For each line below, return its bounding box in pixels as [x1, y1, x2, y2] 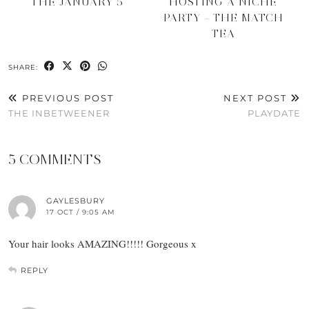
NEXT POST [223, 92, 290, 104]
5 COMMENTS [8, 151, 101, 168]
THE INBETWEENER [8, 108, 110, 119]
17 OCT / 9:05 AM [46, 208, 115, 217]
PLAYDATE [248, 108, 301, 119]
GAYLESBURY [46, 196, 105, 206]
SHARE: [8, 63, 41, 72]
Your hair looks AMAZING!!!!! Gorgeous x [8, 237, 197, 251]
